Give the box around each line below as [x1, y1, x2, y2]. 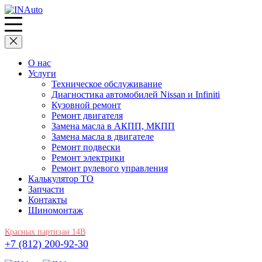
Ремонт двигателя [51, 111, 123, 120]
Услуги [28, 68, 56, 78]
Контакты [28, 195, 67, 205]
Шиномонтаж [28, 205, 83, 215]
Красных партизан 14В [5, 227, 85, 236]
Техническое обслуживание [51, 79, 162, 89]
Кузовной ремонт [51, 100, 121, 110]
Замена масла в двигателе [51, 132, 154, 142]
